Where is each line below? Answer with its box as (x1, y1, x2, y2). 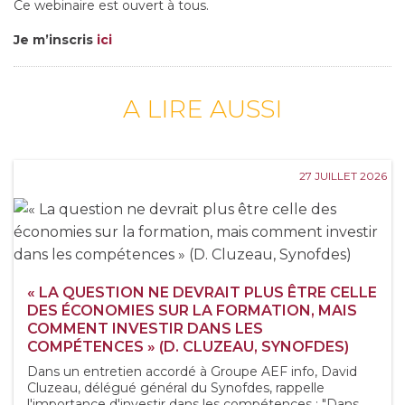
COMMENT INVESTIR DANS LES (27, 320, 263, 338)
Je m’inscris (14, 32, 97, 49)
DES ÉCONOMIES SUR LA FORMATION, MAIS (27, 302, 357, 320)
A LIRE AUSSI (123, 94, 282, 125)
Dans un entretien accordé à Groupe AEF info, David (27, 363, 357, 381)
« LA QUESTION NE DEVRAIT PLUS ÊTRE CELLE (27, 284, 377, 302)
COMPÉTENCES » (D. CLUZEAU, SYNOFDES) (27, 338, 349, 356)
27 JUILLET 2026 (299, 169, 387, 184)
